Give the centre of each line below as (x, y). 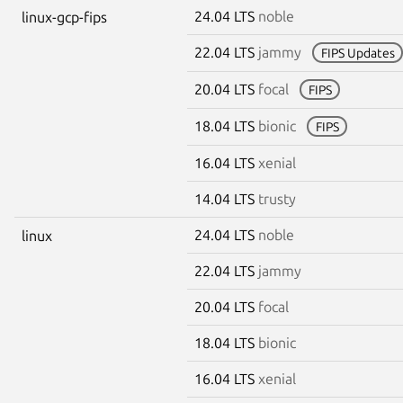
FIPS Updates (358, 53)
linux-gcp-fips (64, 17)
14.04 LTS (226, 198)
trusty (277, 198)
